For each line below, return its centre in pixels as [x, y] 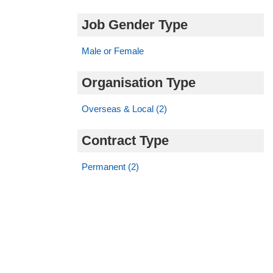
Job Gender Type [135, 24]
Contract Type [125, 140]
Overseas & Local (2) [124, 108]
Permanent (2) [110, 166]
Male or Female [113, 51]
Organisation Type [139, 82]
